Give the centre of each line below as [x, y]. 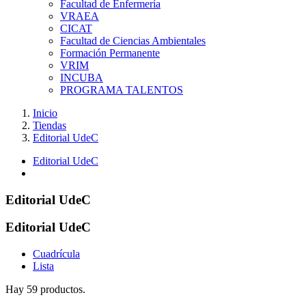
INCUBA [82, 78]
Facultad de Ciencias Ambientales [133, 41]
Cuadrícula [56, 254]
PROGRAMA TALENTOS [122, 90]
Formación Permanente [110, 53]
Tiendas [50, 125]
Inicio [45, 113]
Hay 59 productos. [45, 290]
